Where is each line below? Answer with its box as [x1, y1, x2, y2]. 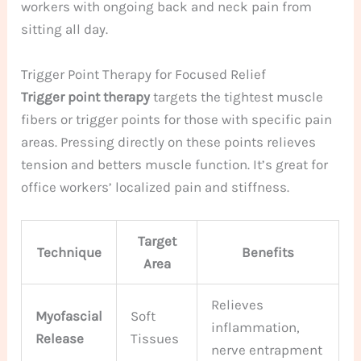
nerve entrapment [211, 341, 323, 358]
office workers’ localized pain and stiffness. [21, 178, 290, 195]
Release [35, 330, 85, 346]
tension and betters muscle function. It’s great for [21, 156, 329, 172]
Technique [36, 243, 102, 260]
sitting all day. [21, 21, 109, 38]
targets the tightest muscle [150, 88, 324, 105]
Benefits [242, 243, 295, 260]
